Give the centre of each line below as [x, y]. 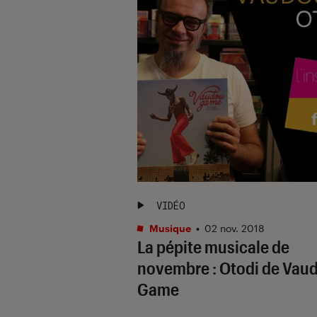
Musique [169, 228]
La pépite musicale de [213, 246]
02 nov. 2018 [235, 228]
